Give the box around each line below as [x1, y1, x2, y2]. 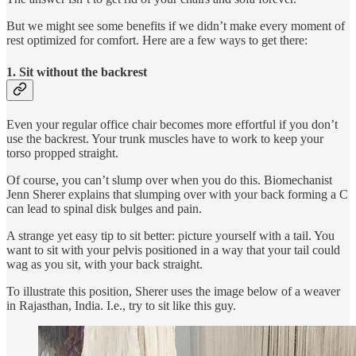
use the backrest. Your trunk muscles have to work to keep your [6, 132, 323, 145]
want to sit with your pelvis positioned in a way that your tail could [6, 243, 340, 257]
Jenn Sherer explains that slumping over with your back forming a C [6, 188, 348, 201]
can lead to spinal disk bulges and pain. [6, 202, 202, 215]
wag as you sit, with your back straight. [6, 257, 203, 271]
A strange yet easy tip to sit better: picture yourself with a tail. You [6, 229, 335, 242]
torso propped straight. [6, 146, 118, 160]
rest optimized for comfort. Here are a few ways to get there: [6, 33, 308, 48]
